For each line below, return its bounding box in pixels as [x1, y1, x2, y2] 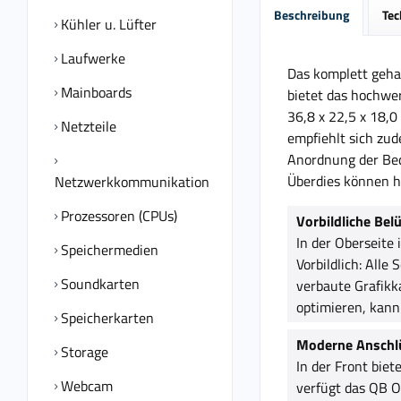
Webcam [57, 375, 113, 397]
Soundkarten [57, 273, 140, 294]
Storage [57, 341, 108, 363]
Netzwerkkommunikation [55, 171, 209, 192]
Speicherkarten [57, 307, 154, 328]
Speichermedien [57, 239, 158, 260]
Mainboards [57, 81, 132, 103]
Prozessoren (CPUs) [57, 205, 177, 226]
